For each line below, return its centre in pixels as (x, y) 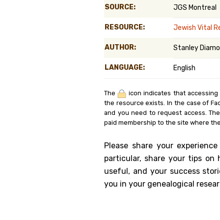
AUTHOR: (120, 47)
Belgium (202, 36)
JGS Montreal (195, 8)
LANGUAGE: (125, 68)
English (184, 68)
